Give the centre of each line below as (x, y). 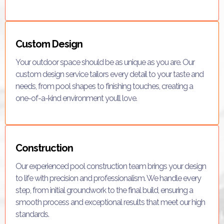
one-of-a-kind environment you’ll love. (76, 98)
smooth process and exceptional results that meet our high (110, 202)
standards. (32, 214)
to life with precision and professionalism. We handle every (108, 178)
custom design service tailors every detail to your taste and (109, 74)
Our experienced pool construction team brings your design (111, 166)
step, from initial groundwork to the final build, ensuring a (104, 190)
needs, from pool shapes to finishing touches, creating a (104, 86)
